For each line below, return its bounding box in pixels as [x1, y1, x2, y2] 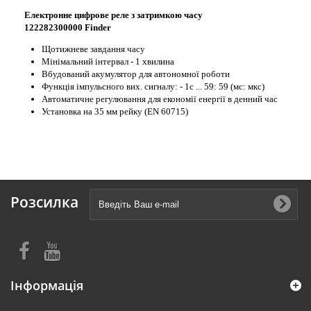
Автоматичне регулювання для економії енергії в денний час [42, 94, 278, 104]
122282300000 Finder [24, 22, 111, 33]
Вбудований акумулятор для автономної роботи [42, 69, 230, 79]
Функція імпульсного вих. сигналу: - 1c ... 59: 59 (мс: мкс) [42, 81, 264, 92]
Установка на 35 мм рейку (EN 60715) [42, 106, 188, 117]
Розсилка [10, 192, 78, 212]
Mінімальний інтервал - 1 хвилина [42, 56, 174, 67]
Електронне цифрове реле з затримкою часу [24, 10, 203, 20]
